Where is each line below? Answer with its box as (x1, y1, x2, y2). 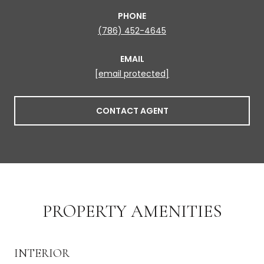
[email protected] (95, 67, 169, 80)
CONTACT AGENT (95, 104, 169, 117)
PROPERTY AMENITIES (42, 200, 222, 222)
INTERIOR (14, 246, 70, 260)
